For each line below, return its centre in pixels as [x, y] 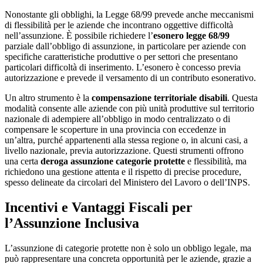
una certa [23, 161]
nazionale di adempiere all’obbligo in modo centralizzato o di [117, 119]
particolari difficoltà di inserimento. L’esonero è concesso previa [123, 68]
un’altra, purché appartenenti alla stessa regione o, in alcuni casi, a [126, 140]
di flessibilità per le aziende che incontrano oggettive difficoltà [119, 25]
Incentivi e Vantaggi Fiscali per [99, 208]
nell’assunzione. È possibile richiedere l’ [79, 36]
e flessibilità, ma [216, 161]
